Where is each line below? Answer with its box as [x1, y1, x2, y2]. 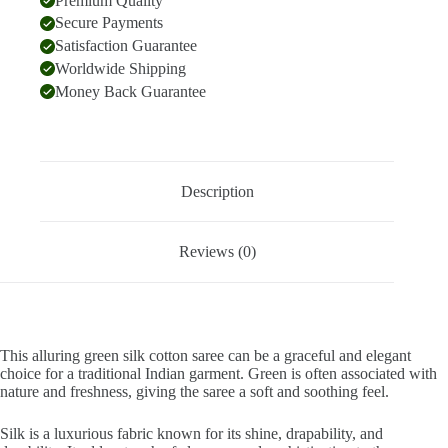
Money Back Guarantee [55, 82, 206, 100]
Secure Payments [55, 14, 163, 32]
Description [180, 182, 254, 200]
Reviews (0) [178, 243, 256, 261]
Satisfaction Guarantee [55, 37, 197, 55]
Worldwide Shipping [55, 59, 186, 77]
